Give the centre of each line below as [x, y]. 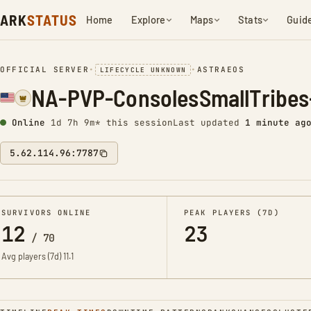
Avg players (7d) [32, 256]
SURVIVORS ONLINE [47, 212]
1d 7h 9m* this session [112, 123]
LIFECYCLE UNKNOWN [143, 70]
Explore [148, 19]
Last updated [209, 123]
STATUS [52, 20]
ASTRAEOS [221, 69]
